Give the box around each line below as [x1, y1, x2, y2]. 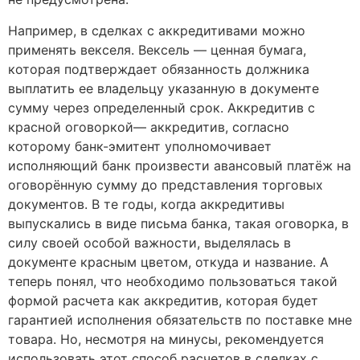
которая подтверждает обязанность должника [8, 60, 309, 77]
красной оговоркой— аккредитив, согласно [8, 118, 289, 135]
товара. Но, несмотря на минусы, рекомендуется [8, 330, 324, 347]
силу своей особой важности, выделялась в [8, 234, 291, 251]
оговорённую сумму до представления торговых [8, 176, 323, 193]
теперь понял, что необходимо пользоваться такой [8, 272, 337, 289]
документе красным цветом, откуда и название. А [8, 253, 329, 270]
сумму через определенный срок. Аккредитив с [8, 99, 315, 116]
